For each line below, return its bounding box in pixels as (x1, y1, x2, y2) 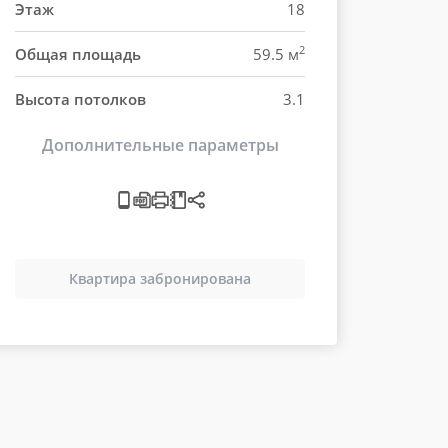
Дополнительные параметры (41, 133, 279, 156)
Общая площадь (15, 44, 141, 64)
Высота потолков (15, 89, 146, 109)
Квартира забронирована (69, 268, 251, 288)
